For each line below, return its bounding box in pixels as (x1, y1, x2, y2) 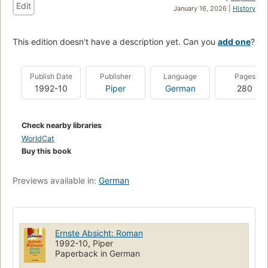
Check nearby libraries (22, 121, 102, 130)
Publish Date (29, 72, 72, 81)
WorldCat (22, 134, 54, 144)
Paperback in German (55, 248, 141, 259)
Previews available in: (13, 175, 99, 186)
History (233, 4, 255, 13)
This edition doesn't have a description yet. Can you (13, 36, 218, 47)
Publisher (100, 72, 131, 81)
